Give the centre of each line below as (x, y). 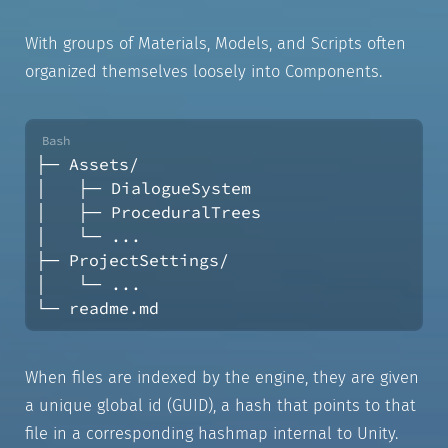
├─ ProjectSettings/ (132, 260)
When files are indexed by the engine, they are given (221, 378)
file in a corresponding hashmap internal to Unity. (211, 434)
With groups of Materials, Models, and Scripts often (215, 43)
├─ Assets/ (87, 164)
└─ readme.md (97, 308)
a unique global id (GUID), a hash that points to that (220, 406)
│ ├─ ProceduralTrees (148, 212)
